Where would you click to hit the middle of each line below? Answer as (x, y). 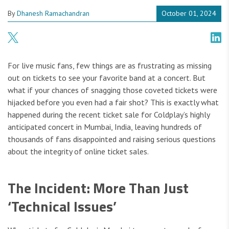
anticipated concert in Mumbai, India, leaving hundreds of (105, 127)
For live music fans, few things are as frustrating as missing (110, 66)
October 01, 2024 (189, 13)
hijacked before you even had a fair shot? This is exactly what (113, 102)
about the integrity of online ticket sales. (78, 152)
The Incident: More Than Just (98, 188)
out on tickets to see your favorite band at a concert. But (107, 78)
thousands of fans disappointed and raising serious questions (112, 139)
